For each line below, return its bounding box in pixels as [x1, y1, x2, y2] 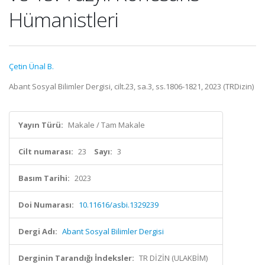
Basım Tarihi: [18, 173, 70, 183]
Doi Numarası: [18, 199, 74, 210]
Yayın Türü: [18, 119, 63, 130]
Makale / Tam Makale [68, 119, 145, 130]
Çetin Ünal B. [9, 61, 54, 72]
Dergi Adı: [18, 226, 57, 237]
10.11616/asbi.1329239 [79, 199, 159, 210]
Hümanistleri [9, 6, 118, 33]
